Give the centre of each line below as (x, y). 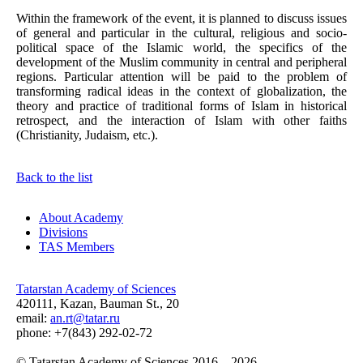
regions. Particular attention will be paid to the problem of (181, 76)
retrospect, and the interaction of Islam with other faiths (181, 120)
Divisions (63, 232)
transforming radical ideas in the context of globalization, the (181, 91)
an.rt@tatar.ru (85, 318)
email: (33, 318)
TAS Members (77, 246)
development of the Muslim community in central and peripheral (181, 62)
